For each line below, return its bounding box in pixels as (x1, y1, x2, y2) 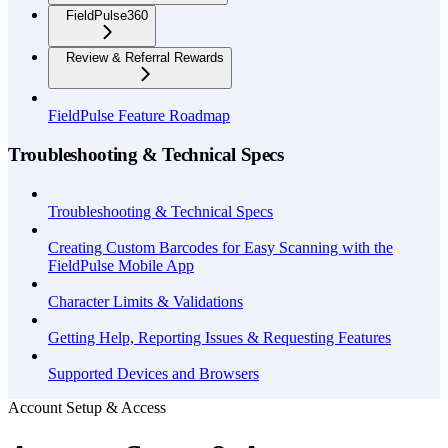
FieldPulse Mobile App (48, 256, 194, 274)
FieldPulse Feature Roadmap (48, 107, 230, 125)
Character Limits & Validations (48, 292, 243, 310)
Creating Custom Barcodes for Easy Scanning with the (48, 238, 393, 256)
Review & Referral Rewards (66, 50, 224, 66)
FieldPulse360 (66, 8, 148, 24)
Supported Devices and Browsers (48, 364, 259, 382)
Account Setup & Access (8, 398, 166, 416)
